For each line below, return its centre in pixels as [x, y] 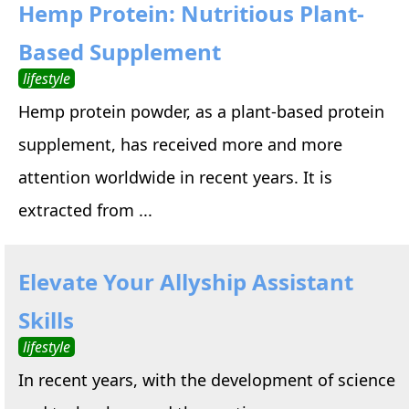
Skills [46, 320]
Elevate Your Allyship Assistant [186, 281]
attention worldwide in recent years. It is [175, 177]
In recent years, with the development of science [207, 379]
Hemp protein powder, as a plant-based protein [201, 111]
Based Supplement [120, 51]
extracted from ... [85, 210]
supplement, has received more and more [180, 144]
